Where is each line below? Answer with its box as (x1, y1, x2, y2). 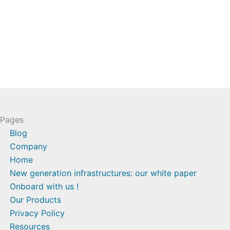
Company (10, 141, 48, 151)
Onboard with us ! (10, 181, 79, 191)
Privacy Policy (10, 208, 65, 218)
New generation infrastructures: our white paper (10, 168, 197, 178)
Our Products (10, 195, 62, 205)
